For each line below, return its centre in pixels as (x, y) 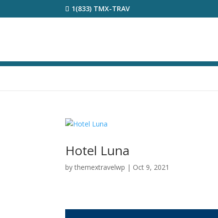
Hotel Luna (98, 150)
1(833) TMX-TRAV (101, 8)
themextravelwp (100, 167)
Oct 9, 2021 (151, 167)
